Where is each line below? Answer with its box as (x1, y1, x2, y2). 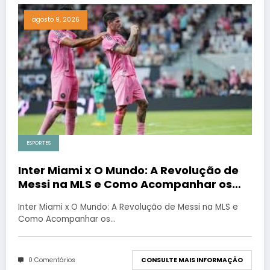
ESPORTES (27, 139, 51, 147)
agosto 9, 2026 (32, 14, 80, 24)
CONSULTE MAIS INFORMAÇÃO (141, 256, 243, 265)
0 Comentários (28, 255, 75, 265)
